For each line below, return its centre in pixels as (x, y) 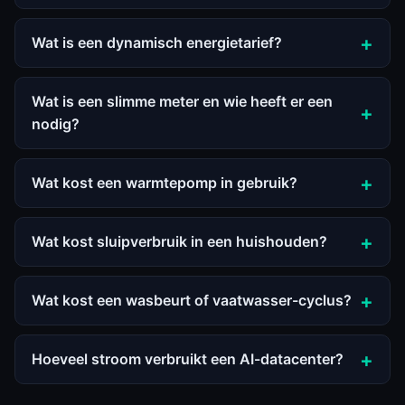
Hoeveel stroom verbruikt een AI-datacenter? (188, 359)
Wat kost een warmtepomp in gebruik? (165, 183)
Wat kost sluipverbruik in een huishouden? (179, 241)
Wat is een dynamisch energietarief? (157, 42)
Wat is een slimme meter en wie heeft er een (182, 101)
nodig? (56, 124)
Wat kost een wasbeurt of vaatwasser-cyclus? (192, 300)
